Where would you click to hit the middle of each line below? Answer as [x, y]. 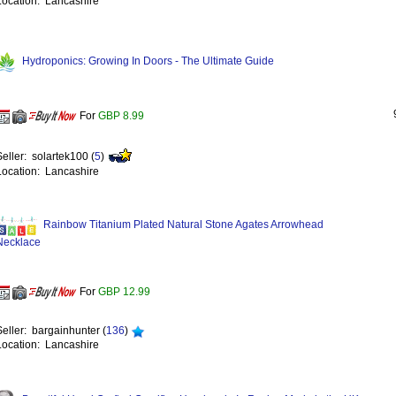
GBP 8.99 [121, 116]
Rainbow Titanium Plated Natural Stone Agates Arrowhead [183, 225]
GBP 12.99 [124, 292]
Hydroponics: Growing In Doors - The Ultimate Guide [148, 61]
